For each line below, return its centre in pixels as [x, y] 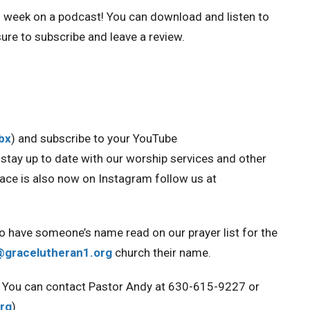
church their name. [162, 253]
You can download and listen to [186, 17]
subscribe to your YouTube [109, 138]
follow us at [184, 179]
